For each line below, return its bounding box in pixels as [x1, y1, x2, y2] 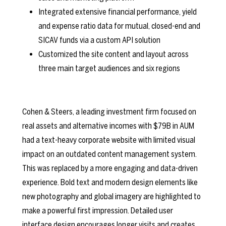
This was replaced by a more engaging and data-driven [22, 163, 198, 173]
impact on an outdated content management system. [22, 149, 197, 159]
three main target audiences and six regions [38, 64, 180, 73]
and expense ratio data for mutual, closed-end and [38, 21, 200, 31]
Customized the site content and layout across [38, 49, 189, 59]
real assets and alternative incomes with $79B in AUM [22, 121, 194, 131]
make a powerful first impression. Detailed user [22, 206, 173, 215]
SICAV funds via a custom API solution [38, 35, 160, 45]
